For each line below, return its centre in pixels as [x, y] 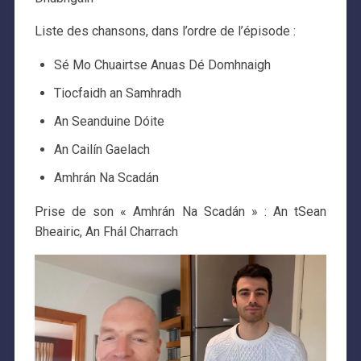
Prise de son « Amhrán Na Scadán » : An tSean [180, 212]
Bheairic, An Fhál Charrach [106, 232]
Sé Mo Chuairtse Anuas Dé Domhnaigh [162, 65]
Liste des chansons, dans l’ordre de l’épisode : [165, 31]
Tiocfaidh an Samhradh [117, 93]
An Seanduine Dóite [109, 122]
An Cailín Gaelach [102, 150]
